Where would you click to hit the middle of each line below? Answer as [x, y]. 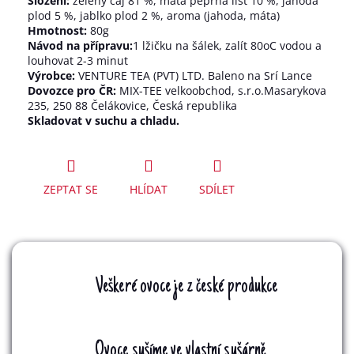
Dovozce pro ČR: [72, 90]
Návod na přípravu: [80, 45]
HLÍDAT [149, 190]
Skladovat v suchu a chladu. [104, 120]
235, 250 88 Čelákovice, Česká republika [132, 105]
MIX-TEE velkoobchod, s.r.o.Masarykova [221, 90]
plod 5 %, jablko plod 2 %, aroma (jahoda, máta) [154, 15]
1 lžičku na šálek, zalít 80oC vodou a [227, 45]
